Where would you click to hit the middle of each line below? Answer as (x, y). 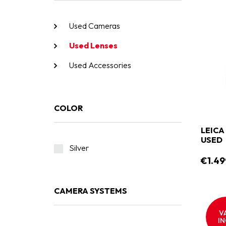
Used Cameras (95, 26)
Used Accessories (100, 65)
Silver (79, 148)
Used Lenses (93, 45)
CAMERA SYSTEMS (91, 191)
